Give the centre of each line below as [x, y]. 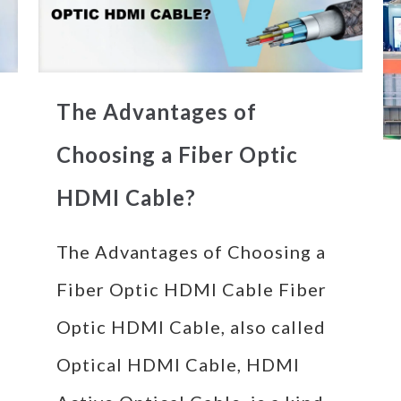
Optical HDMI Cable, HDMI [178, 365]
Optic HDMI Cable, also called [191, 327]
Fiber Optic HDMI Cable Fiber [191, 290]
